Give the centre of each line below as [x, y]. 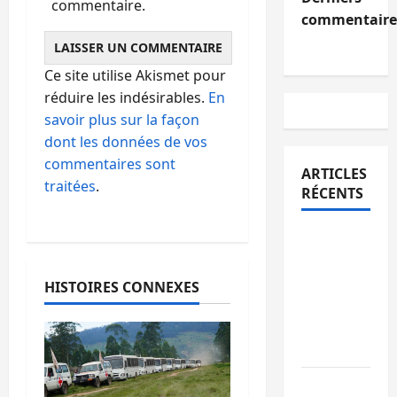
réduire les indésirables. [126, 97]
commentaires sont [110, 163]
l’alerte [325, 305]
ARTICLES [334, 174]
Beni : [321, 385]
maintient [337, 283]
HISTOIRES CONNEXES [122, 287]
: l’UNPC [328, 261]
